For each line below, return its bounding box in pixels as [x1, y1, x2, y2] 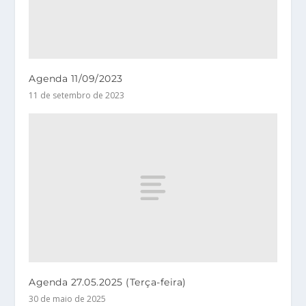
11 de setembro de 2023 [29, 89, 125, 101]
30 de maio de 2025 [29, 292, 107, 305]
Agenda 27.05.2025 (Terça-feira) [29, 275, 186, 288]
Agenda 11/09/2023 [29, 72, 123, 85]
